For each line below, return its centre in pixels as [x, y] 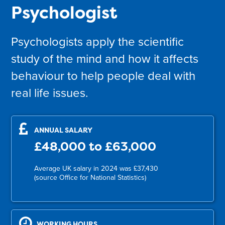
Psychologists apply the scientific [98, 42]
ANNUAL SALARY [64, 130]
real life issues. [50, 93]
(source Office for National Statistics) [90, 178]
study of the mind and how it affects [105, 59]
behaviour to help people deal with [103, 76]
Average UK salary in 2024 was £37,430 [96, 168]
